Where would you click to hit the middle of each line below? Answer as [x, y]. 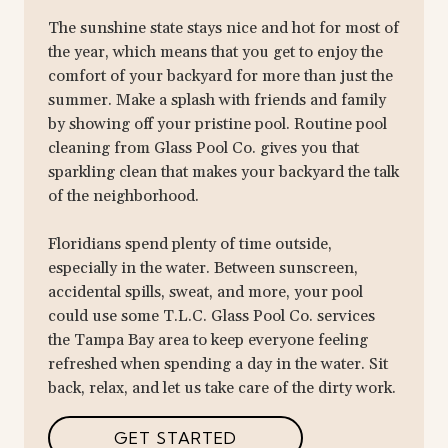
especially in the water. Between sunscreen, [203, 267]
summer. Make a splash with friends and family [217, 99]
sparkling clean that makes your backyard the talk [223, 171]
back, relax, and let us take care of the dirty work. [222, 387]
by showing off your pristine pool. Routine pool [217, 123]
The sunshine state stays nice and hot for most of [223, 27]
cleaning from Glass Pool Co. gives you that [203, 147]
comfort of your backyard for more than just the [220, 75]
